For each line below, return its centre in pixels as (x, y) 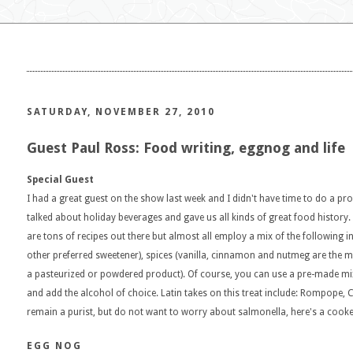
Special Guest (60, 180)
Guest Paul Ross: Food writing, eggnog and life (186, 148)
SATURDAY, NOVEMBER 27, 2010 (121, 112)
